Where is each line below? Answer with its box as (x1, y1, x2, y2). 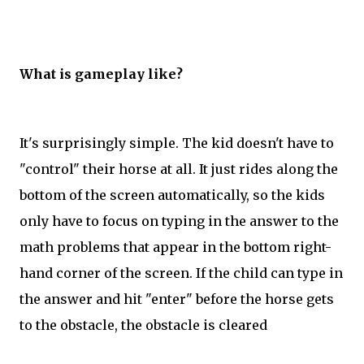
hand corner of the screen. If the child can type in (19, 265, 343, 282)
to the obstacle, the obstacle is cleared (19, 317, 271, 334)
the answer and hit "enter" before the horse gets (19, 291, 334, 308)
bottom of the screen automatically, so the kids (19, 187, 325, 204)
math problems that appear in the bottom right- (19, 239, 331, 256)
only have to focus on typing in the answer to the (19, 213, 339, 230)
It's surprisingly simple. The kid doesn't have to (19, 135, 334, 152)
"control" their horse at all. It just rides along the (19, 161, 338, 178)
